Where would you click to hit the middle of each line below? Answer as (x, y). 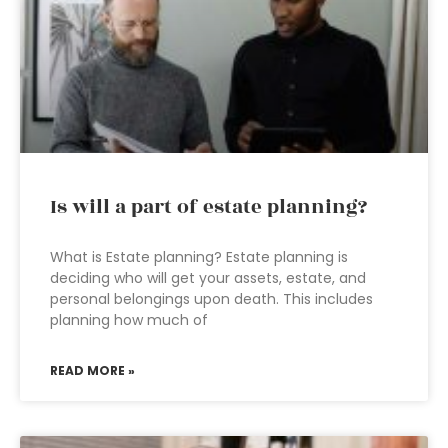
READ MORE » (92, 370)
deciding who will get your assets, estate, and (208, 278)
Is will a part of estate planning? (208, 207)
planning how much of (129, 320)
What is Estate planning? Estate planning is (199, 257)
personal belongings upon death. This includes (211, 299)
